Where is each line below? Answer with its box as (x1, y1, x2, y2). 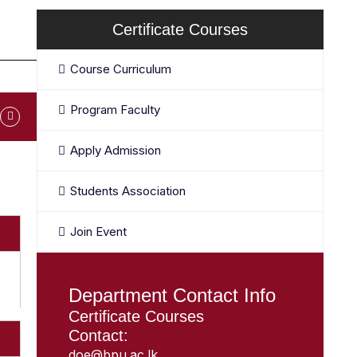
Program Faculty (70, 102, 160, 117)
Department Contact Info (69, 284, 276, 306)
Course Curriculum (70, 61, 171, 76)
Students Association (70, 183, 186, 198)
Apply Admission (70, 143, 161, 158)
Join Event (70, 224, 127, 239)
